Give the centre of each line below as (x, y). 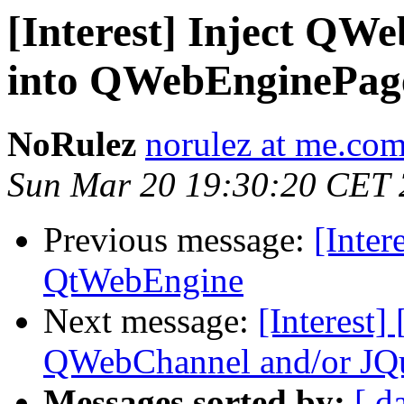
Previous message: (179, 240)
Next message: (151, 321)
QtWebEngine (143, 280)
